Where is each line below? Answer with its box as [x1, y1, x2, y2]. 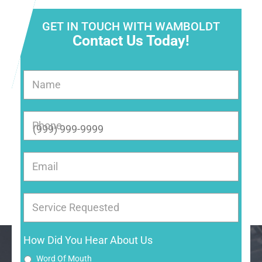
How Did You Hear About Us [23, 233, 153, 246]
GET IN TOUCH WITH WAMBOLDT [42, 19, 220, 33]
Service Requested [32, 201, 119, 213]
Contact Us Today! [73, 32, 189, 49]
